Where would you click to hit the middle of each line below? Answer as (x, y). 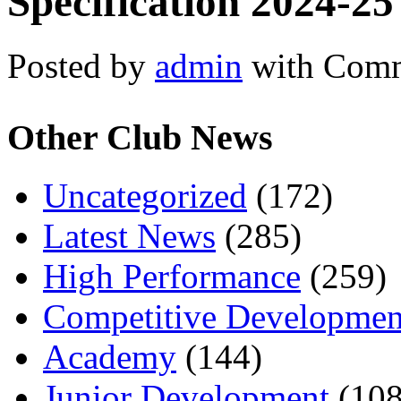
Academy (110, 357)
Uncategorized (145, 196)
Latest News (129, 236)
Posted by (81, 65)
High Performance (172, 277)
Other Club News (140, 138)
